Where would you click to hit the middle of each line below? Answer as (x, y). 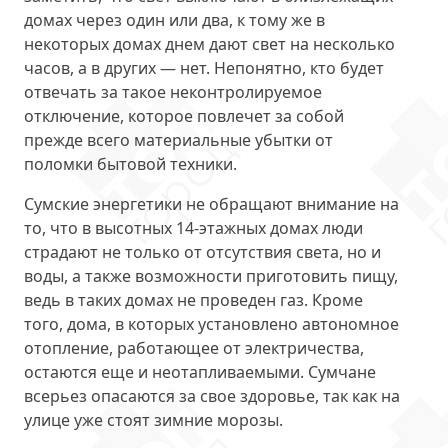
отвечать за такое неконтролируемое (173, 92)
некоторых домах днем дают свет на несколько (209, 44)
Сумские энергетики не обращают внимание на (211, 204)
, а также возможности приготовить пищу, (231, 276)
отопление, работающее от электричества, (194, 348)
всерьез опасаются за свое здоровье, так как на (212, 396)
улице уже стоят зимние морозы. (153, 420)
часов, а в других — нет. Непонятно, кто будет (204, 68)
